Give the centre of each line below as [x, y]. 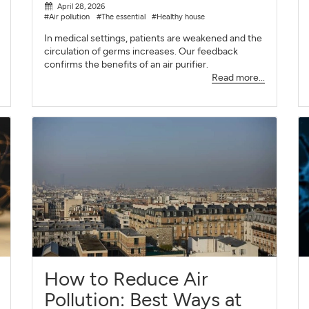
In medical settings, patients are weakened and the [153, 39]
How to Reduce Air [126, 279]
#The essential [121, 17]
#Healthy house [179, 17]
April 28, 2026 [81, 7]
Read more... [238, 78]
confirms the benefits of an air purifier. [127, 65]
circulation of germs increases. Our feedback [141, 52]
